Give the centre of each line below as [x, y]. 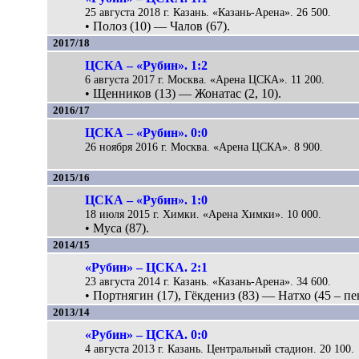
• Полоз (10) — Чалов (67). [158, 26]
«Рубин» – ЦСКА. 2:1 [147, 267]
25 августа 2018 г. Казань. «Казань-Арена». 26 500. [208, 12]
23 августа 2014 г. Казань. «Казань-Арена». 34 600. [208, 281]
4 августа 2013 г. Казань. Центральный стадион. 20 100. [220, 348]
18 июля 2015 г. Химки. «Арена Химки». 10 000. [204, 214]
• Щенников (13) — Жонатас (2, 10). [184, 93]
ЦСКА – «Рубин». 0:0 [147, 132]
